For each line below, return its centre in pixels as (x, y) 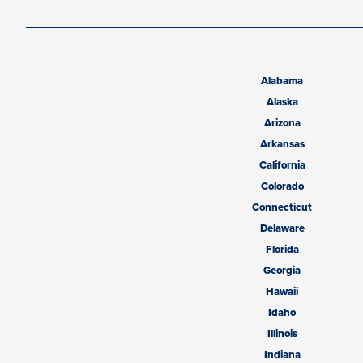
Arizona (282, 123)
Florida (282, 250)
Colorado (282, 186)
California (282, 165)
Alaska (282, 102)
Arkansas (282, 144)
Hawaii (282, 292)
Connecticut (282, 207)
